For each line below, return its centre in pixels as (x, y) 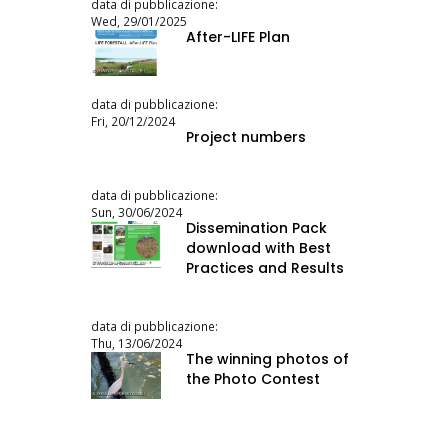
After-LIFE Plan (238, 36)
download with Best (258, 248)
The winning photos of (267, 359)
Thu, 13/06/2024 (136, 343)
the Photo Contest (253, 379)
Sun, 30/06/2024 (136, 212)
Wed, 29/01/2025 (139, 20)
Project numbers (246, 137)
